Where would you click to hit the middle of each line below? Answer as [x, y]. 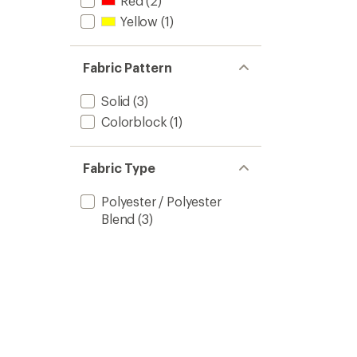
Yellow [139, 21]
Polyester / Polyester [161, 201]
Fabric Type [120, 168]
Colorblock [134, 122]
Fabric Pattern [127, 67]
